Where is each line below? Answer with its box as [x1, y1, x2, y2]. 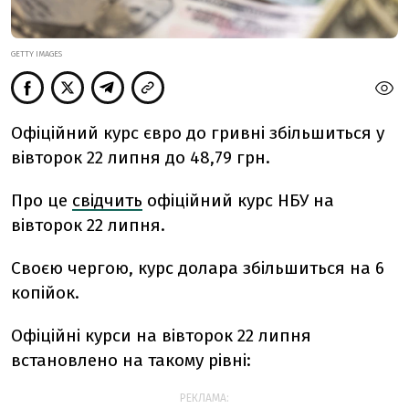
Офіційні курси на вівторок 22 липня [11, 325, 311, 347]
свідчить [72, 190, 142, 212]
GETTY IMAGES [11, 49, 62, 59]
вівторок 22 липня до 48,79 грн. [11, 147, 270, 169]
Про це [11, 190, 68, 212]
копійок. [11, 282, 79, 304]
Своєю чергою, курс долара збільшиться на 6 [11, 257, 384, 279]
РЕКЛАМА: [180, 392, 229, 405]
